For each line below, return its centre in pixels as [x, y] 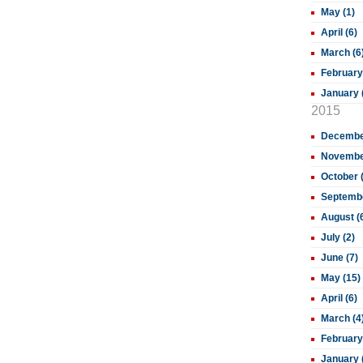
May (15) [341, 278]
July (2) [338, 237]
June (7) [340, 258]
